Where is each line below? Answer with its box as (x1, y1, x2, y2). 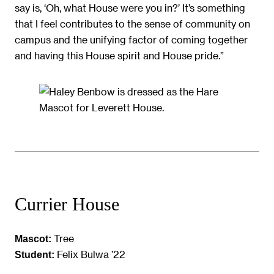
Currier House (15, 194, 119, 215)
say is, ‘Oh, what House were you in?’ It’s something (15, 2, 245, 14)
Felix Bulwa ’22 (54, 248, 125, 261)
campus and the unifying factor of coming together (15, 34, 248, 46)
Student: (15, 249, 54, 261)
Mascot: (15, 233, 51, 245)
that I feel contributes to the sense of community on (15, 18, 250, 30)
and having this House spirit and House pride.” (15, 50, 224, 62)
